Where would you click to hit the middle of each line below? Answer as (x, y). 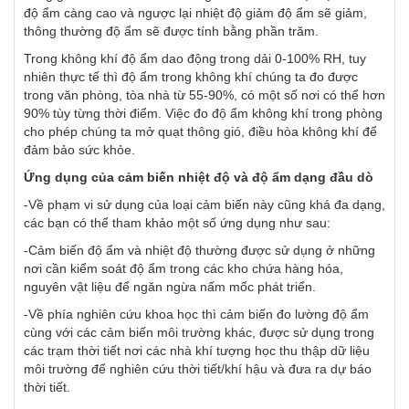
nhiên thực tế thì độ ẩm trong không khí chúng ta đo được (191, 77)
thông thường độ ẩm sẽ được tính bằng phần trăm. (171, 31)
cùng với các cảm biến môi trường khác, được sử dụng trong (199, 333)
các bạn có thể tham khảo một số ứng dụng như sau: (177, 223)
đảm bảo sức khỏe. (79, 150)
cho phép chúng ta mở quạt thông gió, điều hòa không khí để (200, 132)
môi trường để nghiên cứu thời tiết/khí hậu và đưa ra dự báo (198, 369)
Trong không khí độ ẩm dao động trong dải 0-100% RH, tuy (195, 59)
